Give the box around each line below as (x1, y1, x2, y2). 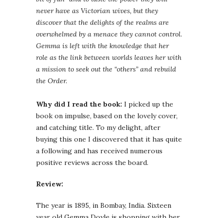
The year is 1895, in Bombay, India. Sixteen (36, 201, 171, 210)
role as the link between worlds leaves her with (36, 53, 182, 62)
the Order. (36, 76, 67, 85)
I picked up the (122, 100, 173, 109)
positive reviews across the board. (36, 158, 148, 167)
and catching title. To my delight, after (36, 123, 161, 132)
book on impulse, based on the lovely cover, (36, 111, 178, 120)
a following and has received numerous (36, 146, 163, 155)
